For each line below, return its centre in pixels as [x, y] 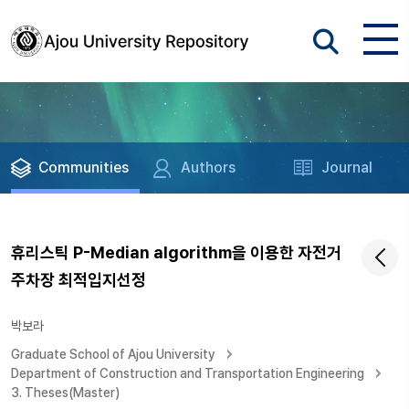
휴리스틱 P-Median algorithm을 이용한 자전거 [176, 252]
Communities [84, 168]
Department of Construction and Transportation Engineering [188, 373]
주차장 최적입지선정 [79, 280]
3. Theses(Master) [65, 393]
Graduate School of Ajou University [113, 354]
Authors [209, 168]
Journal [347, 168]
